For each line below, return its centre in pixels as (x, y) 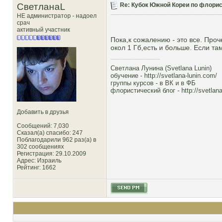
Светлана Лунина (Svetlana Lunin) (161, 68)
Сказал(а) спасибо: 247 (50, 133)
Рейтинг (28, 167)
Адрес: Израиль (39, 161)
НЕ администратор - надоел (57, 16)
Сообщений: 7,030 (43, 126)
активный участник (43, 30)
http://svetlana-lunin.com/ (181, 76)
